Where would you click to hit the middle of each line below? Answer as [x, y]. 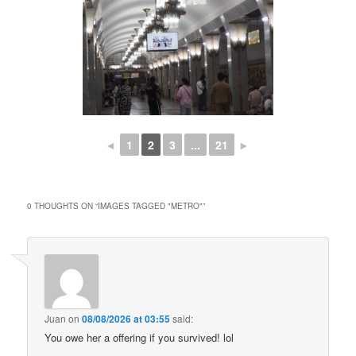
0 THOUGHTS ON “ [63, 206]
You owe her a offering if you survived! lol [139, 338]
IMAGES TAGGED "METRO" [151, 206]
